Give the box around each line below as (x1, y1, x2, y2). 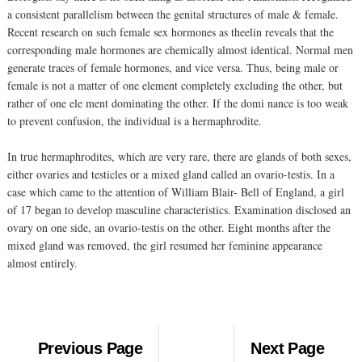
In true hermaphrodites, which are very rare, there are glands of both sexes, (7, 148, 351, 164)
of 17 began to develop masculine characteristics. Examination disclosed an (7, 201, 351, 217)
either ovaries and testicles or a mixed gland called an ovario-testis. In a (7, 166, 335, 182)
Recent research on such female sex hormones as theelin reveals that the (7, 23, 334, 40)
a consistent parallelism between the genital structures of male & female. (7, 6, 339, 22)
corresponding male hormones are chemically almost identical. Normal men (7, 41, 353, 57)
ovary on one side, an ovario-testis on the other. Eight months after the (7, 219, 330, 235)
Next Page (250, 339, 324, 357)
